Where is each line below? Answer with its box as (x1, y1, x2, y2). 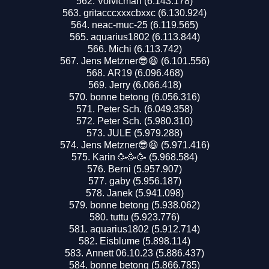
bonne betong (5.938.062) (90, 199, 200, 210)
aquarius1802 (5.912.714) (90, 223, 200, 234)
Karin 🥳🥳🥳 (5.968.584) (92, 151, 198, 162)
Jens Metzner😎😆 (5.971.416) (80, 139, 210, 150)
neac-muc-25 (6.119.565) (92, 19, 198, 30)
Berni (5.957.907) (108, 163, 182, 174)
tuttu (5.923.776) (110, 211, 180, 222)
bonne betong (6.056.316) (90, 91, 200, 102)
